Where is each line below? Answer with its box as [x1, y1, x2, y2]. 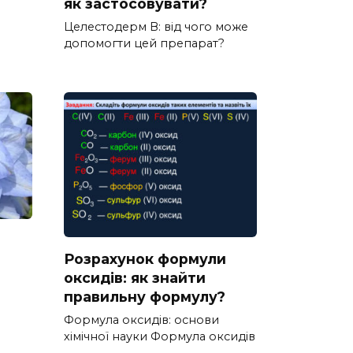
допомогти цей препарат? [64, 35, 225, 50]
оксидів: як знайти [64, 269, 206, 287]
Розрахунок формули [64, 251, 226, 268]
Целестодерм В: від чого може [64, 19, 248, 34]
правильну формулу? [64, 288, 225, 306]
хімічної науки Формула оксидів [64, 329, 255, 344]
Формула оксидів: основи [64, 313, 219, 328]
